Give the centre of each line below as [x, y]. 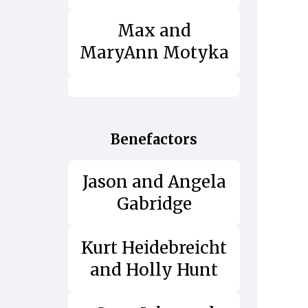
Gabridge [154, 203]
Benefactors [154, 139]
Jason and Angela [154, 181]
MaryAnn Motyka [154, 52]
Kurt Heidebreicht [154, 247]
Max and [154, 30]
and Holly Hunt [154, 269]
